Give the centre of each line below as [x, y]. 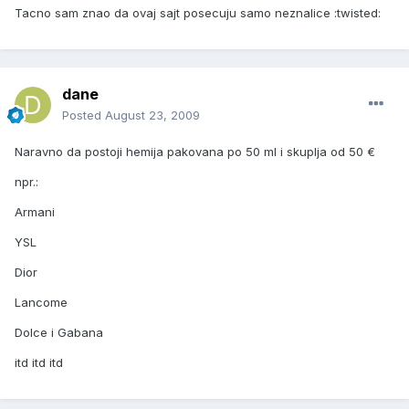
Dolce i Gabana [59, 333]
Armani [35, 212]
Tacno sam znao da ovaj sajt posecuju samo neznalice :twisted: [198, 13]
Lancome [41, 303]
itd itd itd [39, 363]
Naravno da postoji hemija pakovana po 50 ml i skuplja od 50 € [195, 152]
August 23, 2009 [152, 115]
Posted [84, 115]
